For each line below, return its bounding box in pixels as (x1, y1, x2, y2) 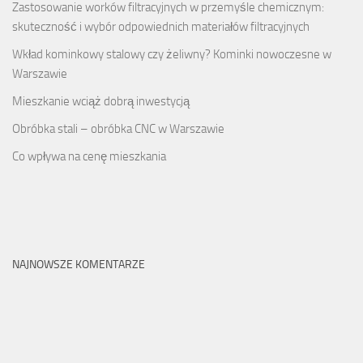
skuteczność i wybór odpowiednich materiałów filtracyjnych (12, 19, 310, 34)
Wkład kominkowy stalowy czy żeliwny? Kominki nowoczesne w (12, 46, 331, 62)
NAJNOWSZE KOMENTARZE (12, 257, 145, 271)
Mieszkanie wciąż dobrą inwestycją (12, 93, 190, 109)
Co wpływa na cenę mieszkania (12, 148, 166, 164)
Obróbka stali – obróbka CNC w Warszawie (12, 121, 224, 136)
